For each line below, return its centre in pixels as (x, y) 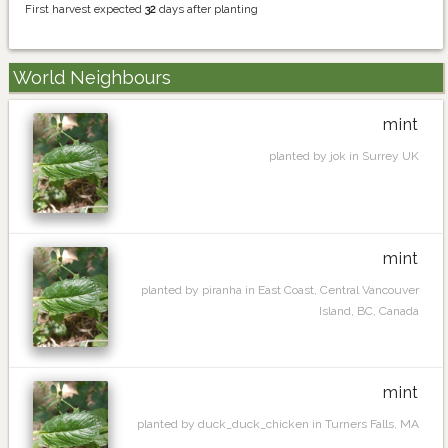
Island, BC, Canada (369, 311)
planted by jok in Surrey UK (344, 155)
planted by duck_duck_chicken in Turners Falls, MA (278, 424)
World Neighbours (91, 77)
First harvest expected (85, 9)
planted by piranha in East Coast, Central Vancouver (280, 290)
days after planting (207, 9)
